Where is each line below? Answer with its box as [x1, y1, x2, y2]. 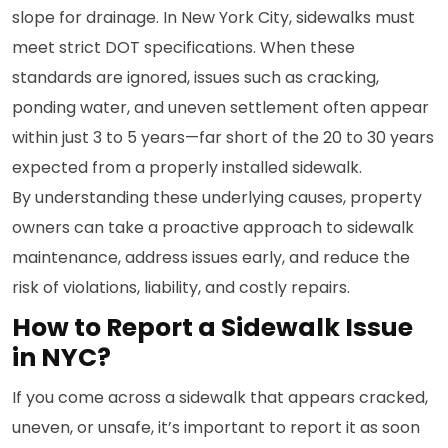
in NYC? [12, 340, 116, 375]
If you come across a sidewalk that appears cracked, [12, 386, 428, 409]
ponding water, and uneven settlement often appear [12, 96, 429, 119]
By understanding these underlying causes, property [12, 186, 422, 209]
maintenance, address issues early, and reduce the [12, 246, 410, 269]
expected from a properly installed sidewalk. [12, 156, 362, 179]
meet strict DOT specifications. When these [12, 36, 355, 59]
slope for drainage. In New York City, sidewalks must [12, 6, 415, 29]
